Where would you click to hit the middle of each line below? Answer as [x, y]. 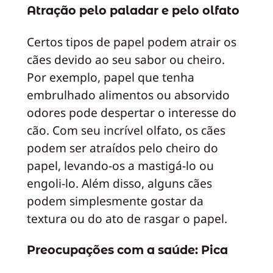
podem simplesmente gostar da [115, 201]
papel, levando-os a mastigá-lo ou [120, 166]
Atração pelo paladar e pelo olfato [133, 10]
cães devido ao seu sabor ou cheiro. [126, 60]
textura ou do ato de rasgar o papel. [127, 219]
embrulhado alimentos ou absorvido [128, 95]
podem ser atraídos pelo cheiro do [122, 148]
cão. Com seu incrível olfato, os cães [126, 130]
